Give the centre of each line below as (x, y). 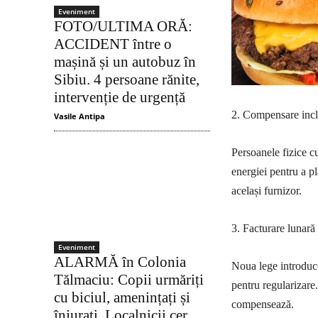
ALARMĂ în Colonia (120, 262)
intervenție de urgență (120, 98)
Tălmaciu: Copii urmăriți (129, 279)
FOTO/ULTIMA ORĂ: (123, 27)
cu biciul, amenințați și (122, 297)
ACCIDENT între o (113, 44)
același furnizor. (267, 190)
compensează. (263, 304)
